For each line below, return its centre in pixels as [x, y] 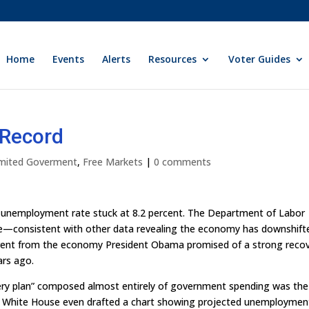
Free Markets [113, 162]
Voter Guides [260, 59]
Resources [173, 59]
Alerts [117, 59]
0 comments [183, 162]
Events [69, 59]
